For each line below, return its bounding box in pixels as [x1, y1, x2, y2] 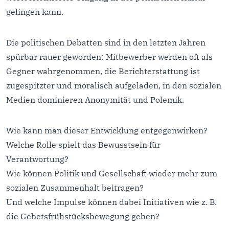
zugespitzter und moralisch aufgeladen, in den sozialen [6, 80, 221, 90]
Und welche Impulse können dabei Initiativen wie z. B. [6, 196, 217, 207]
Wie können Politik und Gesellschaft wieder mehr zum [6, 168, 217, 178]
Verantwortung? [6, 153, 68, 164]
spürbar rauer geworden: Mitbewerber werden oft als [6, 51, 213, 62]
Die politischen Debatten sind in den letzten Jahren [6, 37, 205, 48]
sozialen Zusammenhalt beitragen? [6, 182, 144, 193]
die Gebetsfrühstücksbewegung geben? [6, 211, 159, 221]
